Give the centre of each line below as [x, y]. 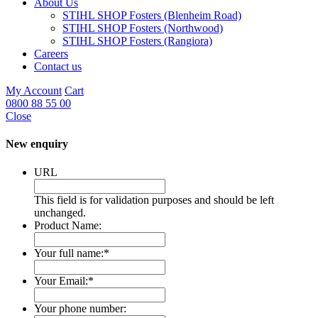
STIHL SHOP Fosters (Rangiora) [137, 41]
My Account [34, 91]
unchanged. [60, 212]
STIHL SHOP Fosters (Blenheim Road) [152, 15]
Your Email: [61, 280]
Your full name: [69, 253]
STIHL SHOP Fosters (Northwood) [143, 28]
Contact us [58, 66]
